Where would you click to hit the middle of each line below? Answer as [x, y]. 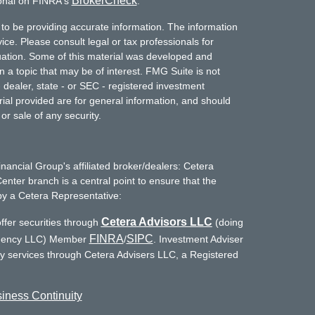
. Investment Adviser [198, 239]
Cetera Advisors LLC [156, 222]
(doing [227, 222]
